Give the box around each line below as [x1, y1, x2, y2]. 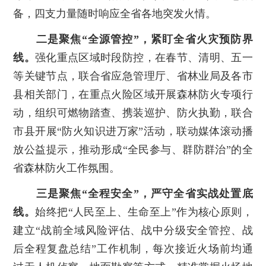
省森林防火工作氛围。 [13, 162, 121, 175]
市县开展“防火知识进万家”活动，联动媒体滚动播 [13, 125, 253, 138]
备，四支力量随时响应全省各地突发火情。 [13, 8, 217, 20]
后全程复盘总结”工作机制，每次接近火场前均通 [13, 243, 253, 255]
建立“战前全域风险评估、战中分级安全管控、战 [13, 224, 253, 237]
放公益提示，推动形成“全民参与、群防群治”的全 [13, 144, 253, 156]
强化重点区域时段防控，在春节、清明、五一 [35, 52, 253, 64]
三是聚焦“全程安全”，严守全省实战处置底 [24, 188, 253, 200]
